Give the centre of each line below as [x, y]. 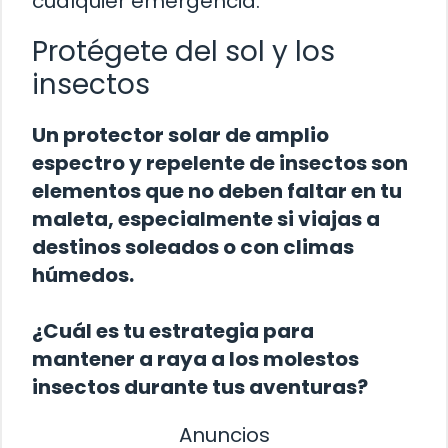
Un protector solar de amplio [180, 134]
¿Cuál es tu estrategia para [173, 330]
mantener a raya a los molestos [195, 358]
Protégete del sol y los [183, 51]
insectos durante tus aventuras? [200, 386]
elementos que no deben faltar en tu [217, 190]
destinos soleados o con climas [193, 246]
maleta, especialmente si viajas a [206, 218]
